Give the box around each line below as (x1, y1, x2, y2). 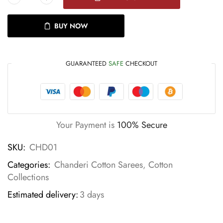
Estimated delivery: (7, 188, 78, 201)
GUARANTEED (66, 59, 109, 68)
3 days (80, 188, 104, 201)
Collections (7, 171, 49, 184)
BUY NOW (54, 21, 88, 31)
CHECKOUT (123, 59, 157, 68)
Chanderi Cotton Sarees (54, 158, 143, 171)
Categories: (7, 158, 50, 171)
